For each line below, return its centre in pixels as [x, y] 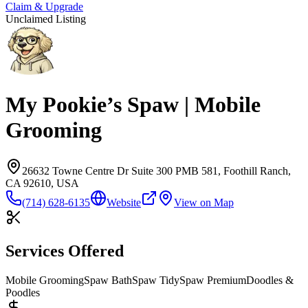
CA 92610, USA [42, 183]
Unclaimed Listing [46, 19]
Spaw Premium [213, 280]
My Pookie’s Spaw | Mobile [133, 105]
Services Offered [65, 251]
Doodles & [270, 280]
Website [124, 202]
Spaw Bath [108, 280]
